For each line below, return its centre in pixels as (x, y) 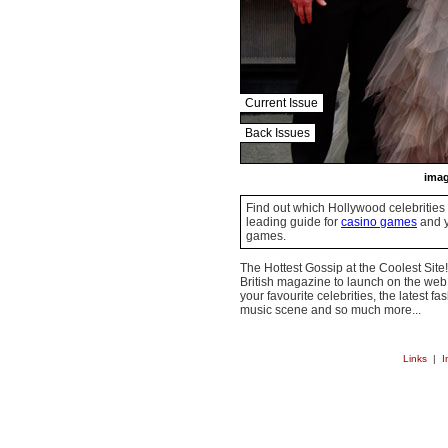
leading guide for (293, 222)
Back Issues (277, 133)
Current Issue (281, 103)
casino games (379, 222)
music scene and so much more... (330, 310)
